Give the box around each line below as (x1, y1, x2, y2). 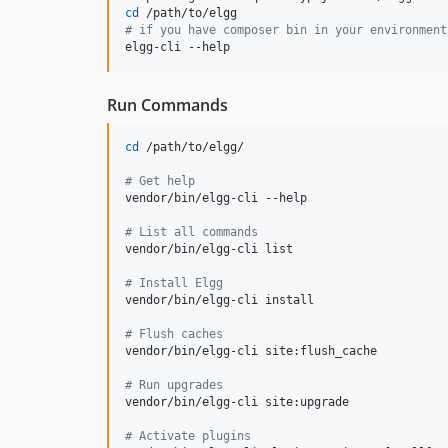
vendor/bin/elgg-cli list (125, 242, 293, 257)
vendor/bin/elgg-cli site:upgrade (125, 395, 349, 410)
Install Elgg (132, 276, 223, 291)
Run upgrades (132, 378, 223, 393)
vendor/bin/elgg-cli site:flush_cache (125, 344, 377, 359)
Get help (132, 174, 195, 189)
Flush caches (132, 327, 223, 342)
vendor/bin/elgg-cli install (125, 293, 314, 308)
